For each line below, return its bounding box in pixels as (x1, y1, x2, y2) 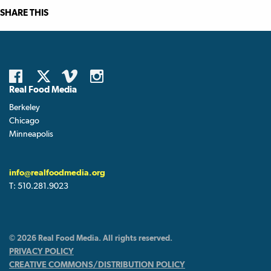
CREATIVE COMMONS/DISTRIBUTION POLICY (9, 260, 185, 270)
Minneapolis (9, 129, 53, 139)
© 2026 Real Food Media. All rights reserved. (9, 233, 172, 243)
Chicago (9, 116, 39, 126)
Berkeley (9, 102, 40, 113)
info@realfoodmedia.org (9, 168, 105, 178)
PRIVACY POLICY (9, 246, 74, 256)
